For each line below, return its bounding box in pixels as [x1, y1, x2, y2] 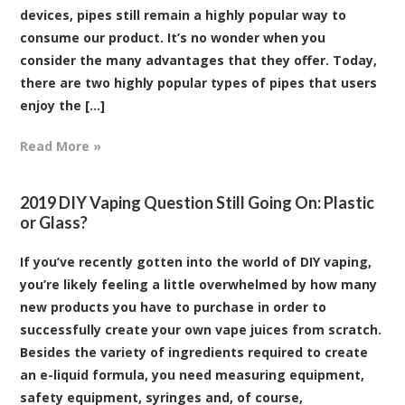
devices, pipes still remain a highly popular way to [20, 5, 347, 24]
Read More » [20, 137, 102, 155]
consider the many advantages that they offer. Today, [20, 51, 378, 69]
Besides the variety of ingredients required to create [20, 343, 369, 361]
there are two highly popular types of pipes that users [20, 73, 378, 91]
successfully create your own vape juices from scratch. [20, 320, 382, 338]
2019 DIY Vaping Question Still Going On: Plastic [20, 192, 375, 212]
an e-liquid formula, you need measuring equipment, [20, 365, 365, 383]
